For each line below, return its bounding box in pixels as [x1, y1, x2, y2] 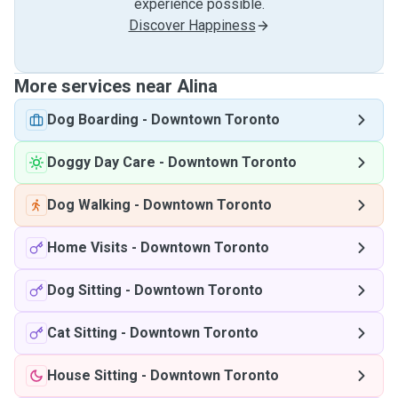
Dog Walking [47, 196, 131, 213]
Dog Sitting [47, 282, 122, 298]
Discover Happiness [128, 17, 256, 34]
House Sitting [47, 367, 138, 384]
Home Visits [47, 239, 128, 256]
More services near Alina [14, 76, 218, 97]
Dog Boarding [47, 111, 139, 128]
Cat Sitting [47, 324, 117, 341]
